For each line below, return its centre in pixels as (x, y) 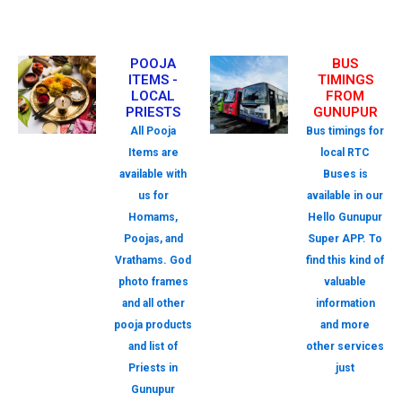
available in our (345, 196)
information (345, 304)
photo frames (153, 282)
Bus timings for (345, 131)
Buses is (345, 175)
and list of (153, 347)
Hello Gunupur (345, 218)
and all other (153, 304)
